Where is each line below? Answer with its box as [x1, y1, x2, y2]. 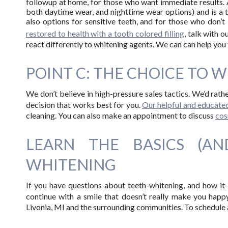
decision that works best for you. [25, 100, 142, 110]
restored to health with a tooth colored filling [25, 28, 184, 39]
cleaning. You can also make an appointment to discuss [25, 110, 215, 121]
